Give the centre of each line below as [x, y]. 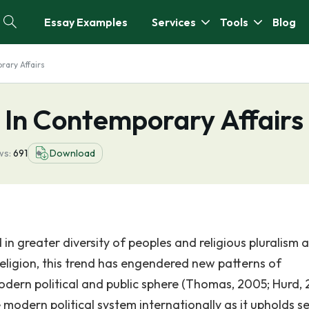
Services [174, 22]
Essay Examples [86, 22]
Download [72, 153]
